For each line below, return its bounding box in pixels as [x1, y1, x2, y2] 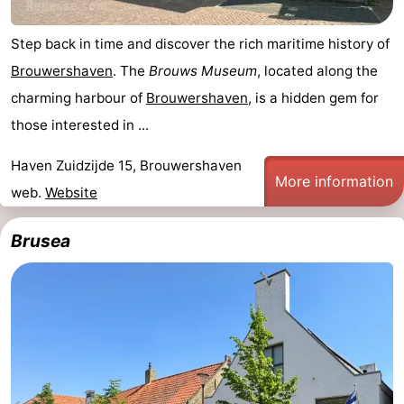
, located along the [257, 61, 378, 79]
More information [275, 171, 393, 190]
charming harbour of [11, 88, 146, 106]
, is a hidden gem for [248, 88, 379, 106]
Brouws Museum [149, 61, 257, 79]
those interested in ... [11, 115, 149, 133]
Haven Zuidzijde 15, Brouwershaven [11, 156, 242, 174]
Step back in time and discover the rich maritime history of [11, 34, 390, 52]
